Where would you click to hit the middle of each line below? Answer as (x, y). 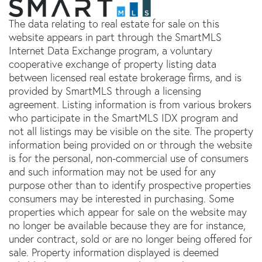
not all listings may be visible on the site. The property (131, 131)
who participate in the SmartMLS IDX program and (123, 118)
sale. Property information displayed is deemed (114, 252)
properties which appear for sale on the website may (128, 212)
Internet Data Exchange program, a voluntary (111, 50)
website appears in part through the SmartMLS (115, 37)
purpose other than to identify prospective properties (130, 185)
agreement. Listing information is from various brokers (130, 104)
